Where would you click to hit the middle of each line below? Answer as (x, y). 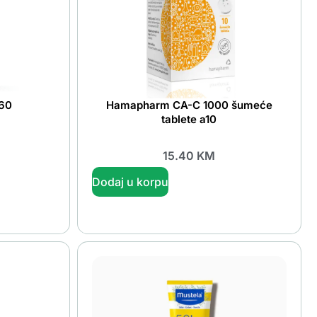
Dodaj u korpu (130, 182)
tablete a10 (189, 119)
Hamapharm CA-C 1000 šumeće (189, 105)
